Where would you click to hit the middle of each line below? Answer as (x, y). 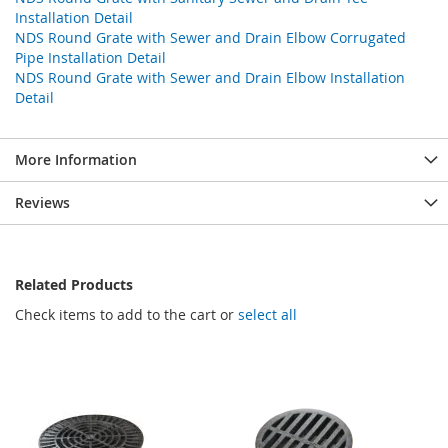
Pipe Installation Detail (90, 57)
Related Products (74, 284)
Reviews (42, 202)
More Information (76, 159)
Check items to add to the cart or (126, 314)
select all (267, 314)
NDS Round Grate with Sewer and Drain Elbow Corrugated (210, 37)
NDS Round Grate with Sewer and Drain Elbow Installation (210, 77)
